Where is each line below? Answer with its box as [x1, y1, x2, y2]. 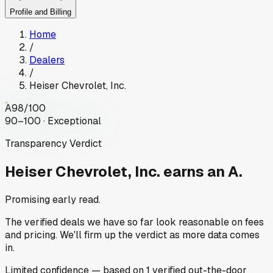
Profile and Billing [10, 7, 71, 17]
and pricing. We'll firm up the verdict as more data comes [5, 228, 260, 241]
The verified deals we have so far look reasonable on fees [5, 215, 264, 229]
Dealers [29, 54, 65, 67]
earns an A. [163, 162, 243, 182]
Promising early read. [5, 193, 101, 206]
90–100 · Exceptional [5, 115, 101, 128]
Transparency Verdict [5, 137, 102, 151]
